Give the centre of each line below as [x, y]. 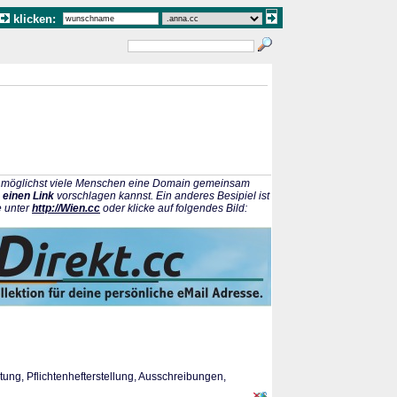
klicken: [36, 19]
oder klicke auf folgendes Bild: [174, 208]
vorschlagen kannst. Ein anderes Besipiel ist [162, 196]
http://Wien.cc [66, 208]
